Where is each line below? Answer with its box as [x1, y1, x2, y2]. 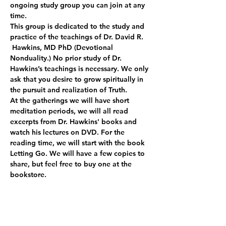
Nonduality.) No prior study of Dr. [10, 53, 124, 63]
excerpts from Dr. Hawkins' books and [10, 117, 139, 126]
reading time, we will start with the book [10, 138, 147, 147]
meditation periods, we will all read [10, 106, 130, 116]
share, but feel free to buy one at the [10, 159, 134, 168]
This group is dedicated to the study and [10, 22, 146, 31]
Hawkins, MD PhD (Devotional [10, 43, 115, 52]
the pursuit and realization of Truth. [10, 85, 127, 94]
